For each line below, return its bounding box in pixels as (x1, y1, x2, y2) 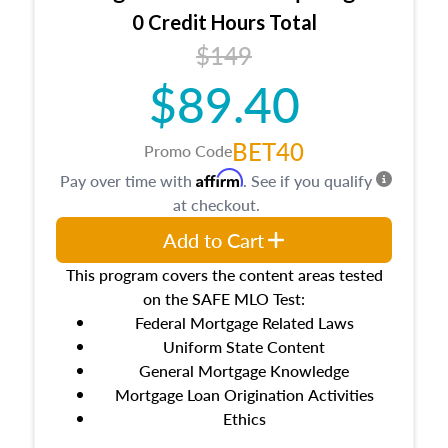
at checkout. (172, 193, 260, 216)
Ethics (222, 407, 266, 430)
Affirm (196, 168, 243, 188)
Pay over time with (60, 169, 196, 192)
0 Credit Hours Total (131, 10, 317, 34)
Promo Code (144, 139, 232, 162)
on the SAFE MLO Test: (143, 287, 305, 310)
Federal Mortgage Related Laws (134, 311, 354, 334)
